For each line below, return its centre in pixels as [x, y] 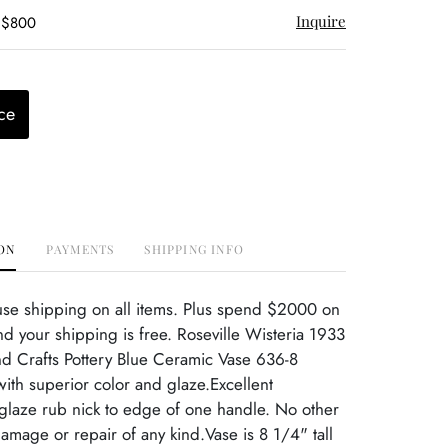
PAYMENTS [80, 249]
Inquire [321, 21]
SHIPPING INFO [194, 249]
